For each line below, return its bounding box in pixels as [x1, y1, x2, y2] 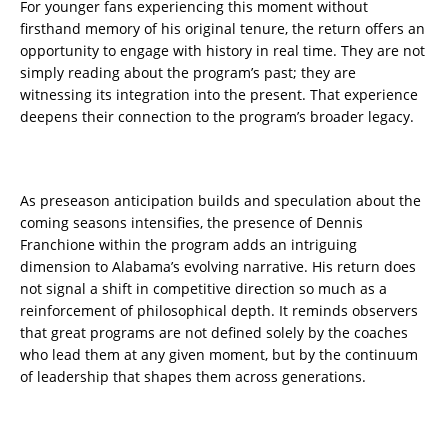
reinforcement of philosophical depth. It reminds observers [20, 301, 418, 321]
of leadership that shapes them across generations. [20, 367, 366, 387]
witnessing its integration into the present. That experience [20, 85, 418, 105]
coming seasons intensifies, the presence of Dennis [20, 213, 363, 233]
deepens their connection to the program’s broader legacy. [20, 107, 414, 127]
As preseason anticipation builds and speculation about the [20, 191, 421, 211]
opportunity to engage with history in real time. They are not [20, 41, 425, 61]
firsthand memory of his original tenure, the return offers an [20, 19, 425, 39]
